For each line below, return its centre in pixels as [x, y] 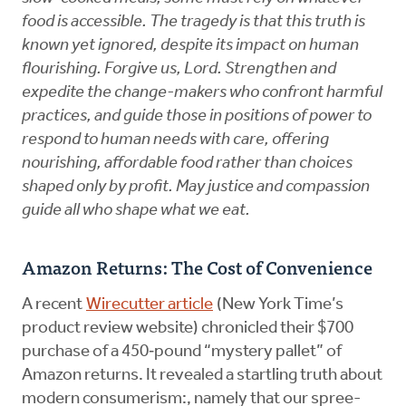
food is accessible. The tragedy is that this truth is [193, 23]
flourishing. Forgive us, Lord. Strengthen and [179, 70]
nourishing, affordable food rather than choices [187, 164]
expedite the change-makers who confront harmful [202, 93]
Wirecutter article [150, 305]
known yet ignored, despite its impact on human [190, 46]
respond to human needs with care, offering [175, 140]
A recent [53, 305]
